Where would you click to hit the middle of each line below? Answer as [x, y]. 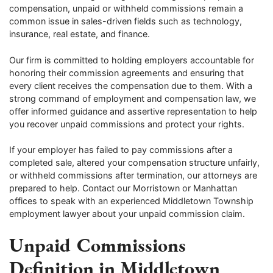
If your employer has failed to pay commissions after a [121, 150]
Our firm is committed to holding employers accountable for [132, 60]
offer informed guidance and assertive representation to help [133, 111]
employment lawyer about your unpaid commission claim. [127, 214]
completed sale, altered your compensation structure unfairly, [134, 163]
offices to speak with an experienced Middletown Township [131, 201]
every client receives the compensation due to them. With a [131, 85]
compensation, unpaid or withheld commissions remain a [126, 8]
